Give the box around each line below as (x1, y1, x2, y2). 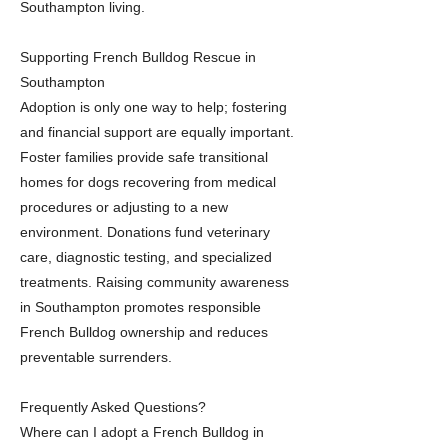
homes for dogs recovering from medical (20, 174, 276, 190)
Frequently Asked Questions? (20, 399, 206, 415)
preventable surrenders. (20, 349, 172, 365)
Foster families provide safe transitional (20, 149, 268, 165)
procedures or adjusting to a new (20, 199, 228, 215)
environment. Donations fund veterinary (20, 224, 270, 240)
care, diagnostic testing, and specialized (20, 249, 272, 265)
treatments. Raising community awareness (20, 274, 289, 290)
